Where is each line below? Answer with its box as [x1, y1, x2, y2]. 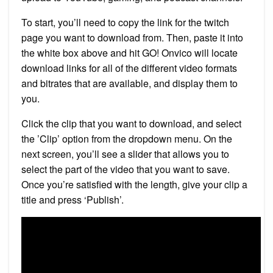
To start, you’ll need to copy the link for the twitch [21, 15, 229, 29]
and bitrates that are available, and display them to [21, 76, 238, 90]
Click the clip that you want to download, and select [21, 116, 241, 130]
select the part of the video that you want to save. [21, 161, 230, 176]
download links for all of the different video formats [21, 60, 237, 75]
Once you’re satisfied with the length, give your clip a [21, 177, 247, 191]
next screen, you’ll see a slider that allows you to [21, 146, 229, 161]
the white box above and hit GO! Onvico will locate [21, 45, 238, 60]
